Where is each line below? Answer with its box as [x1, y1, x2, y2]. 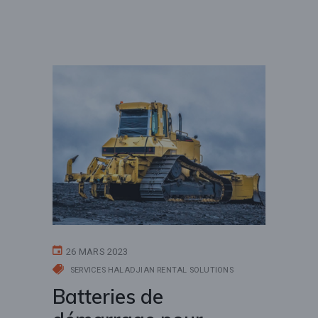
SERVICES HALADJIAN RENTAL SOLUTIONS [70, 265, 234, 275]
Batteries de [53, 284, 163, 309]
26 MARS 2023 [66, 246, 128, 258]
